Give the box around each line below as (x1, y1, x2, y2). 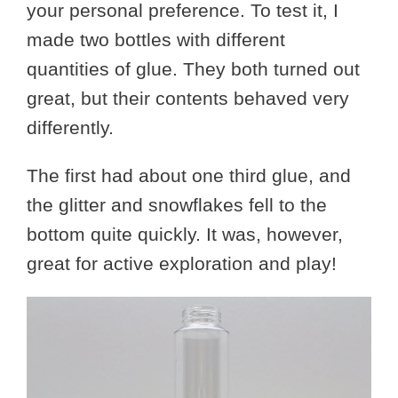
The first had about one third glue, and (27, 165, 351, 186)
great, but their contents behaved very (27, 88, 349, 108)
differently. (27, 117, 114, 138)
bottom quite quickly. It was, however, (27, 224, 343, 244)
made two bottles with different (27, 29, 285, 50)
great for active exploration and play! (27, 253, 337, 274)
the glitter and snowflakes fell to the (27, 195, 327, 215)
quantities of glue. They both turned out (27, 59, 360, 79)
